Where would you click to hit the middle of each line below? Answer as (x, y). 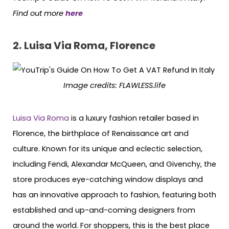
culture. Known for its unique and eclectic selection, (108, 149)
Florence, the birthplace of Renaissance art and (101, 134)
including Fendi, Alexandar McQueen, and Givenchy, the (114, 164)
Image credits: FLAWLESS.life (114, 85)
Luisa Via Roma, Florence (90, 45)
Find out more (39, 14)
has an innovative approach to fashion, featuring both (114, 195)
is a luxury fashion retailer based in (134, 118)
